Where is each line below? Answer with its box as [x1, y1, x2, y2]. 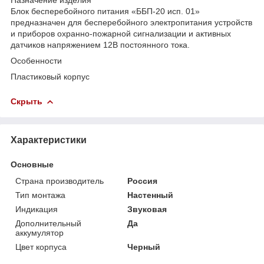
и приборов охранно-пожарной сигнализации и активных [11, 28, 231, 38]
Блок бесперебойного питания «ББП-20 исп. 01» [11, 6, 200, 16]
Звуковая [127, 204, 167, 214]
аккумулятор [15, 227, 64, 237]
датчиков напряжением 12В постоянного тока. [11, 39, 190, 49]
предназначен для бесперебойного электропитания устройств [11, 17, 252, 27]
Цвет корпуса [15, 242, 67, 252]
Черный [127, 242, 161, 252]
